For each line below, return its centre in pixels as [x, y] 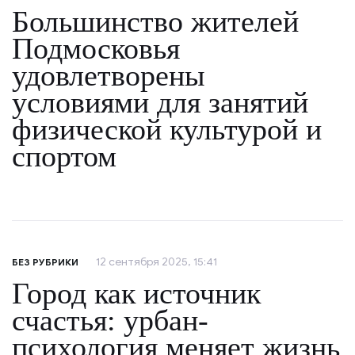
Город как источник [136, 294]
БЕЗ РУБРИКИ [45, 262]
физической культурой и [167, 130]
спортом [64, 157]
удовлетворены [109, 76]
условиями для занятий [160, 103]
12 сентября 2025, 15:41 [157, 262]
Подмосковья [96, 49]
